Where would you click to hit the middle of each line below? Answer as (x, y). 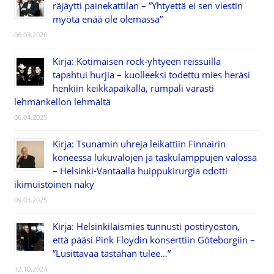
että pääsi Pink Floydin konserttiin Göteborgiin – (154, 239)
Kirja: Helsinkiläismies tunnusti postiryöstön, (146, 226)
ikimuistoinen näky (54, 184)
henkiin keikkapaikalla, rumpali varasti (133, 88)
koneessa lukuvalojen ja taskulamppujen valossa (154, 157)
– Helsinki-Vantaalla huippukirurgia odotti (140, 170)
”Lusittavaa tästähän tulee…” (111, 253)
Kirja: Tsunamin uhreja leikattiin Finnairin (139, 143)
